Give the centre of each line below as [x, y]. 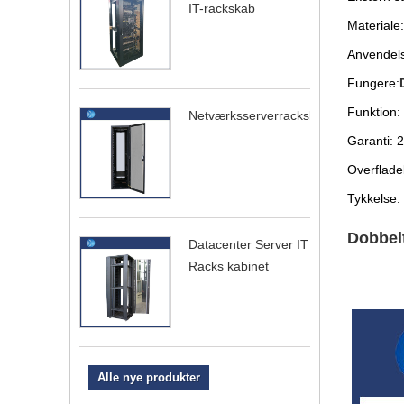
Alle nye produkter [149, 377]
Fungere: [373, 83]
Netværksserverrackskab [259, 115]
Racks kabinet [229, 266]
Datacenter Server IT [248, 244]
